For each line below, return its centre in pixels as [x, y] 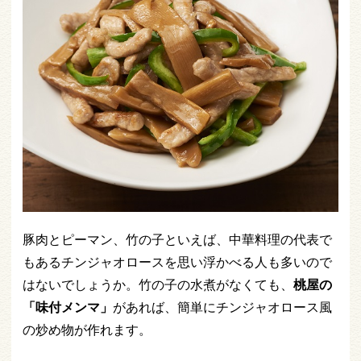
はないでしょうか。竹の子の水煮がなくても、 [158, 284]
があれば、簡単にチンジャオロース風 [222, 307]
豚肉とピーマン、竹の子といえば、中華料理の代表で [177, 239]
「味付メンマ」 [68, 307]
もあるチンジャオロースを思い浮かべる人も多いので [177, 262]
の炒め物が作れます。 [87, 330]
